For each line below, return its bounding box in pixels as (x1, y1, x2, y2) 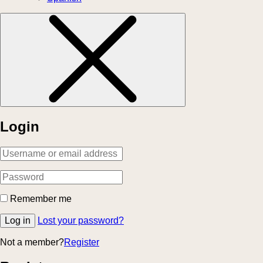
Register (64, 237, 99, 247)
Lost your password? (38, 215, 124, 225)
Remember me (10, 193, 72, 204)
